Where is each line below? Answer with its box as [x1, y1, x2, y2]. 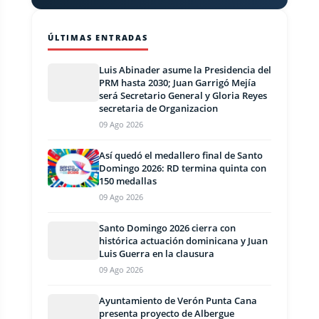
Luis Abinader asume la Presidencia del [99, 63, 271, 76]
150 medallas [99, 174, 157, 187]
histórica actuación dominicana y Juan [99, 234, 268, 247]
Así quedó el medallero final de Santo [99, 149, 263, 162]
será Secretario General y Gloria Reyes [99, 89, 267, 102]
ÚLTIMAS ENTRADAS [48, 32, 148, 43]
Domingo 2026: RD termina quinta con [99, 162, 266, 174]
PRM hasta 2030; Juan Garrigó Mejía [99, 76, 256, 89]
